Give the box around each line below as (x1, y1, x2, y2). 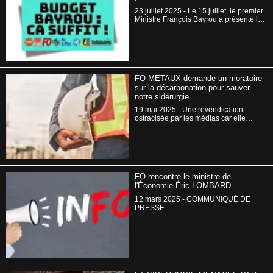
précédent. (135, 32, 171, 41)
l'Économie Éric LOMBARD (135, 181, 232, 191)
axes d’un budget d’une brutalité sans (135, 24, 260, 33)
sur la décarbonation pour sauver (135, 82, 250, 92)
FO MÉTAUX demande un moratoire (135, 73, 263, 83)
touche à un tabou (135, 122, 195, 131)
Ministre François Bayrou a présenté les (135, 15, 266, 24)
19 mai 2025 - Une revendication (135, 105, 244, 114)
